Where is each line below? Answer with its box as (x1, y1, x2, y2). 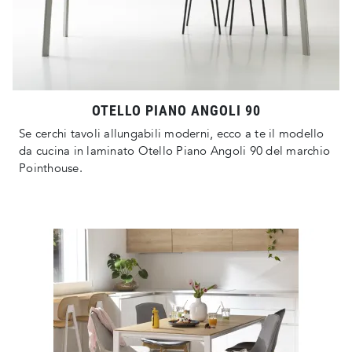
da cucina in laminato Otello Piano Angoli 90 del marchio (19, 143, 330, 159)
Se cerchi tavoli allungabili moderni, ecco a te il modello (19, 126, 324, 142)
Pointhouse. (19, 160, 82, 177)
